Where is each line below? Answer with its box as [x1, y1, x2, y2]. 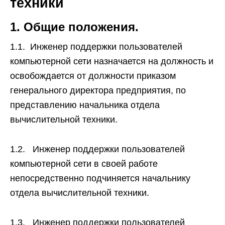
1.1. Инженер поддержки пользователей [10, 42, 182, 52]
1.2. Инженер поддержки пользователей [10, 144, 185, 154]
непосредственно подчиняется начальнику [10, 173, 190, 183]
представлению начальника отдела [10, 100, 160, 110]
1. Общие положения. [10, 20, 139, 34]
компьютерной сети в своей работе [10, 159, 158, 169]
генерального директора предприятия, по [10, 85, 186, 95]
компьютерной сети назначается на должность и [10, 56, 213, 66]
